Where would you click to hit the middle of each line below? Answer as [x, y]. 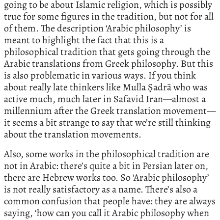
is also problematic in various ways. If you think [100, 75]
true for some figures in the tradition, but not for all [109, 16]
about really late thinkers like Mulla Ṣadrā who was [106, 87]
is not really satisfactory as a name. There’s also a [101, 189]
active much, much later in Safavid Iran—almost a [105, 99]
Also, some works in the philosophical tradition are [107, 154]
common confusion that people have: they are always [110, 201]
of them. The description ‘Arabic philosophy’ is [97, 28]
